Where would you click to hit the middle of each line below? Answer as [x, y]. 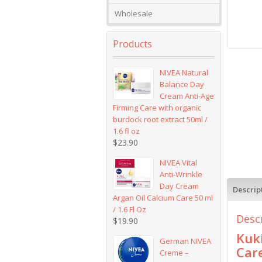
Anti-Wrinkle [181, 174]
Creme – [175, 253]
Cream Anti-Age [187, 96]
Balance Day [182, 84]
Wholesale [134, 13]
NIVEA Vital [179, 163]
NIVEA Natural [184, 73]
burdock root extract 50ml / [160, 119]
